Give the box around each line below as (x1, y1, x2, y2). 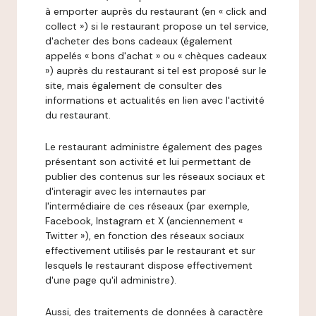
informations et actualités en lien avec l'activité (45, 94, 265, 107)
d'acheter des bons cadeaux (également (45, 35, 233, 47)
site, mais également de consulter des (45, 79, 222, 92)
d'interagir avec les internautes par (45, 185, 206, 197)
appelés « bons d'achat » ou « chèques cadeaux (45, 49, 267, 62)
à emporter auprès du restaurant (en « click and (45, 5, 267, 18)
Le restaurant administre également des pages (45, 140, 262, 153)
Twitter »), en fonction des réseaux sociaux (45, 229, 244, 242)
